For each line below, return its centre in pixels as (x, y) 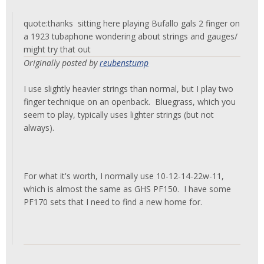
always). (39, 127)
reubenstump (124, 62)
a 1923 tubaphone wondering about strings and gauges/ (131, 36)
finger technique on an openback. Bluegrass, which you (130, 101)
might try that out (57, 49)
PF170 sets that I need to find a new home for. (113, 202)
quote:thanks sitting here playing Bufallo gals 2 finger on (132, 23)
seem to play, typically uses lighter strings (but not (119, 114)
